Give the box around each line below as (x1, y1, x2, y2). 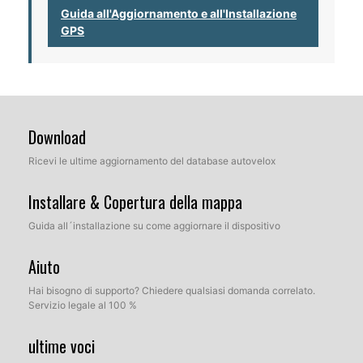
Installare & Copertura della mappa (28, 190, 242, 215)
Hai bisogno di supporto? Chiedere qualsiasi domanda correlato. (28, 284, 315, 297)
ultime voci (28, 334, 95, 359)
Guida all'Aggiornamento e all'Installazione (61, 6, 297, 21)
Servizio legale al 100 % (28, 299, 137, 312)
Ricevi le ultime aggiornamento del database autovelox (28, 155, 275, 168)
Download (28, 125, 86, 150)
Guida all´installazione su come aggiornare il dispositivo (28, 220, 280, 233)
